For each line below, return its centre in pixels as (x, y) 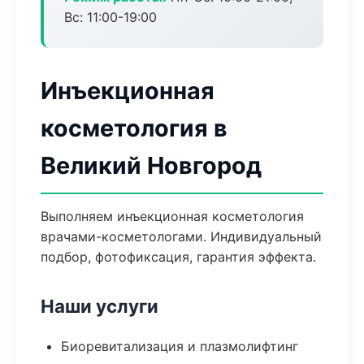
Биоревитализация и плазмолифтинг (180, 346)
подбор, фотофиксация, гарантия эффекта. (178, 257)
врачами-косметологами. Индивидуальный (181, 236)
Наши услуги (100, 306)
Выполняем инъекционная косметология (172, 216)
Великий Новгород (151, 165)
